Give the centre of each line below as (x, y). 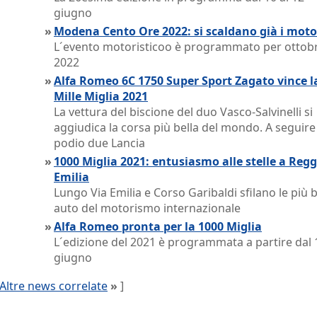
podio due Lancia (99, 143)
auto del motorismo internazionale (147, 208)
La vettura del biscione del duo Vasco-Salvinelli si (183, 112)
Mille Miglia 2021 (101, 96)
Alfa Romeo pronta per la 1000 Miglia (158, 226)
